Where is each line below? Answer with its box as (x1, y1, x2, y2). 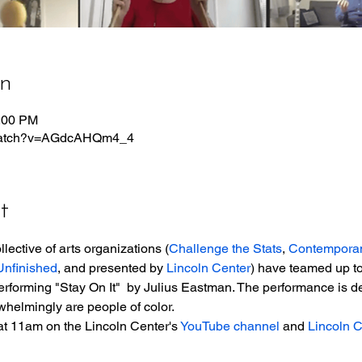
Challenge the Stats (168, 241, 282, 256)
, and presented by (57, 260, 166, 276)
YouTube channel (179, 318, 280, 334)
